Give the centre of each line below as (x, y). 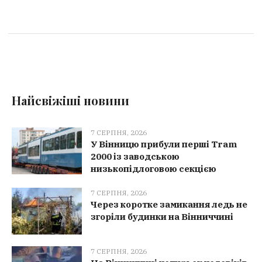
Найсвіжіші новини (71, 101)
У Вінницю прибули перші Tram (164, 144)
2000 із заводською (135, 157)
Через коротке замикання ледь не (169, 205)
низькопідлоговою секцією (154, 169)
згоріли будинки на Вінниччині (162, 217)
